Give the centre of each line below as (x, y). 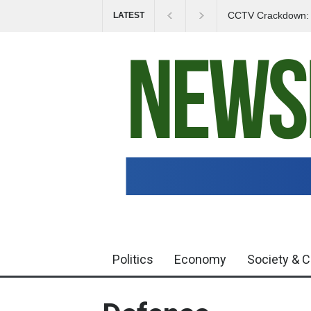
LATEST (129, 15)
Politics (133, 259)
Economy (200, 259)
